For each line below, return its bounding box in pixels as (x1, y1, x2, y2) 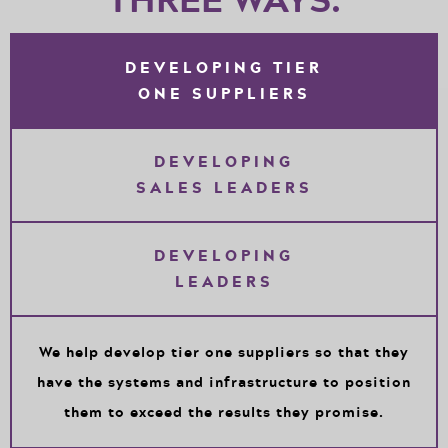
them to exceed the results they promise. (64, 400, 384, 424)
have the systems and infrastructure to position (37, 370, 411, 394)
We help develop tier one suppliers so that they (39, 340, 409, 364)
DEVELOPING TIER (125, 55, 323, 81)
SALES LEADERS (135, 175, 313, 201)
